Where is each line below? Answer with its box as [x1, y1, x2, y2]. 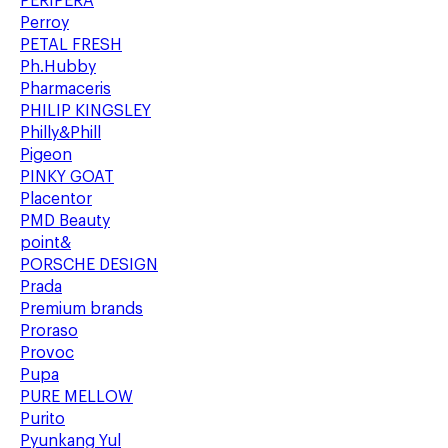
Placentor [20, 191, 92, 207]
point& [20, 235, 71, 251]
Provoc [20, 345, 74, 361]
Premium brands [20, 301, 143, 317]
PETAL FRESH [20, 37, 122, 53]
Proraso [20, 323, 78, 339]
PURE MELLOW [20, 389, 133, 405]
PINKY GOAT [20, 169, 114, 185]
